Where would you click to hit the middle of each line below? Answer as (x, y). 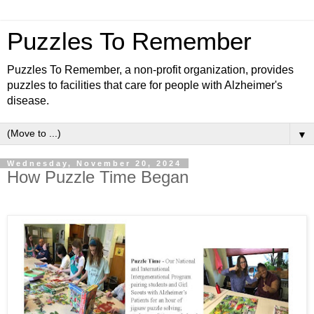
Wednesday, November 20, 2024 (94, 163)
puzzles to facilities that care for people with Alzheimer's (145, 85)
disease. (28, 101)
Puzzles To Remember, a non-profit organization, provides (150, 70)
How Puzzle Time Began (98, 177)
